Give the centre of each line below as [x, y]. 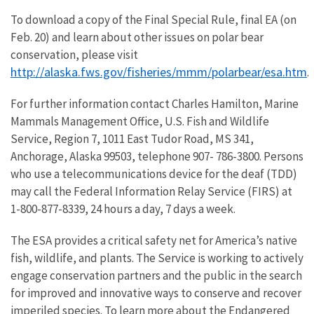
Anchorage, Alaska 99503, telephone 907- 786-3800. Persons [157, 156]
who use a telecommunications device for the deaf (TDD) [154, 174]
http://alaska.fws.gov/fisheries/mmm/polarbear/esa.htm [159, 72]
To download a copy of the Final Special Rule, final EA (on [153, 20]
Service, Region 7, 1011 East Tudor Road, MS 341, [132, 139]
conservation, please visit [74, 55]
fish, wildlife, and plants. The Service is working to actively [157, 258]
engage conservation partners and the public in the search [156, 275]
